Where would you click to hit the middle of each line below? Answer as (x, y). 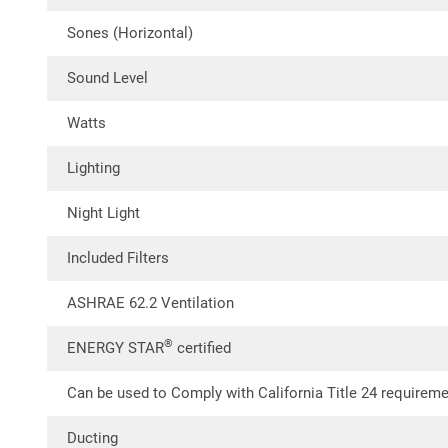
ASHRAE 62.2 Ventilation (150, 303)
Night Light (103, 213)
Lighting (93, 168)
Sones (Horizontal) (130, 33)
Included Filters (118, 258)
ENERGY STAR (115, 348)
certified (202, 348)
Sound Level (107, 78)
